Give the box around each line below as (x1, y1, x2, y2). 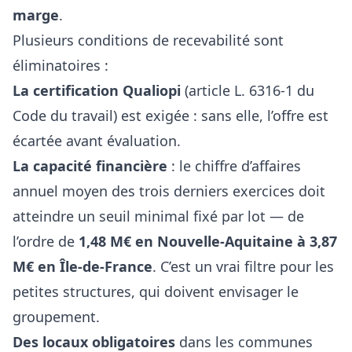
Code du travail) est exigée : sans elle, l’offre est (13, 105, 328, 125)
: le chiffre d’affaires (167, 156, 301, 175)
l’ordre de (13, 231, 79, 251)
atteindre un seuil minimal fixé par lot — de (13, 206, 304, 225)
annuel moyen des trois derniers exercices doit (13, 181, 325, 200)
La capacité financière (13, 156, 167, 175)
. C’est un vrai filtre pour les (152, 256, 334, 276)
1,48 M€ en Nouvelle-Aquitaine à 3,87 (79, 231, 337, 251)
